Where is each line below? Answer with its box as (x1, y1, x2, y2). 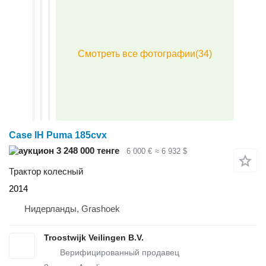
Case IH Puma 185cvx (9, 130, 107, 141)
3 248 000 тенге (54, 145, 119, 156)
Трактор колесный (9, 166, 83, 176)
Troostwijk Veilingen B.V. (44, 232, 144, 242)
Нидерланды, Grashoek (24, 203, 120, 214)
